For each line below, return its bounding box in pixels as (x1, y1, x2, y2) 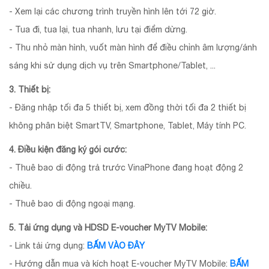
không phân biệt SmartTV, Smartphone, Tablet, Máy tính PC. (9, 120, 249, 130)
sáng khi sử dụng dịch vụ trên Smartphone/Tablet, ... (9, 60, 216, 70)
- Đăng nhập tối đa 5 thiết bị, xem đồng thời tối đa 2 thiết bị (9, 102, 246, 112)
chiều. (9, 180, 32, 190)
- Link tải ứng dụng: (9, 240, 87, 250)
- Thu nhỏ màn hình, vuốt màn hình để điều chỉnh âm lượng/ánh (9, 42, 257, 52)
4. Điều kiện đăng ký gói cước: (9, 144, 127, 154)
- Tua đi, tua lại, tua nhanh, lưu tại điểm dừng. (9, 24, 187, 34)
